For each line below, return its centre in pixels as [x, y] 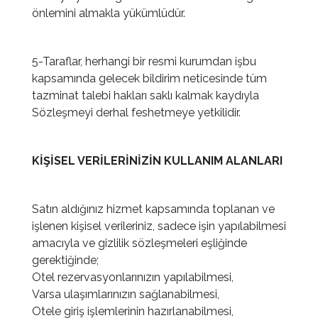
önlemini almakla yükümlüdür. [109, 13]
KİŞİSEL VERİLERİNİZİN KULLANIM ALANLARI [157, 161]
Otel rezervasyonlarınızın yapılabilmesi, [133, 277]
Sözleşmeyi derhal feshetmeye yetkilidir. [136, 113]
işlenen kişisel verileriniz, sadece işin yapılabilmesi [159, 226]
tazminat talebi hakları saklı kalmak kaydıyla [146, 95]
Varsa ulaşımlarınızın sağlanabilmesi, [126, 294]
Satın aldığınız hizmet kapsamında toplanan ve [153, 209]
